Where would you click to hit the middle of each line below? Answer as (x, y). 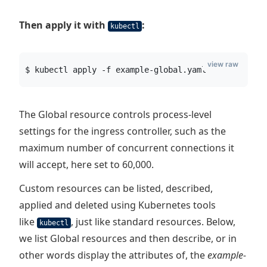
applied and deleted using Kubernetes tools (117, 205)
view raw (223, 64)
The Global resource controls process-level (115, 114)
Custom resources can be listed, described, (116, 188)
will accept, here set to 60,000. (86, 164)
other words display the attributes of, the (113, 255)
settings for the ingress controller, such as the (122, 131)
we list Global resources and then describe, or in (128, 238)
